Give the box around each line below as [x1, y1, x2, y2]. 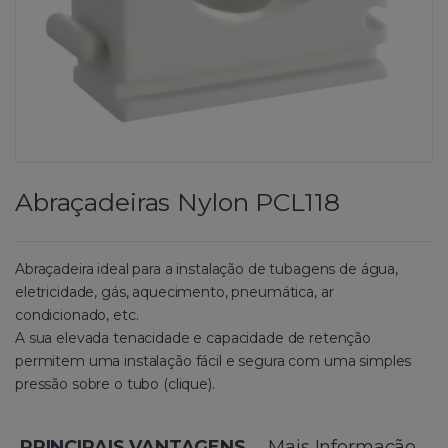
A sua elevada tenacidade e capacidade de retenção [15, 328, 371, 347]
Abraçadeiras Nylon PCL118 [15, 186, 340, 217]
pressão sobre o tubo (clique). [15, 374, 215, 393]
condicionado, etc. [15, 305, 139, 324]
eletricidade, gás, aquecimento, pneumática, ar [15, 282, 334, 301]
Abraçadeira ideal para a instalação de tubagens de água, [15, 259, 398, 278]
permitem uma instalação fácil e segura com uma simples [15, 351, 412, 370]
